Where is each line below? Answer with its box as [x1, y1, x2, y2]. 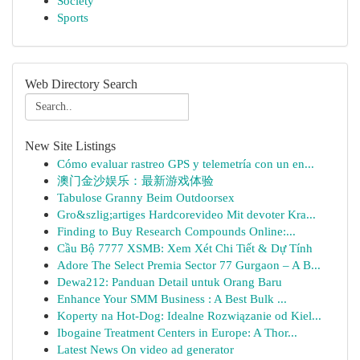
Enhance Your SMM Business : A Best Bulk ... [57, 292, 287, 305]
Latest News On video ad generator [57, 342, 234, 356]
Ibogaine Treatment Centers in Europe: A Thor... [57, 325, 297, 339]
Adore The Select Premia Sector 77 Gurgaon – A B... [57, 258, 321, 272]
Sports [57, 10, 88, 24]
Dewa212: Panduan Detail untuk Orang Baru [57, 275, 282, 288]
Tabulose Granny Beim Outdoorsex [57, 190, 235, 204]
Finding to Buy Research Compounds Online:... [57, 224, 296, 238]
